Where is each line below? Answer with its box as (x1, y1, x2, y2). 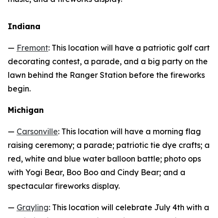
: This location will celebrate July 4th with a (49, 202, 209, 213)
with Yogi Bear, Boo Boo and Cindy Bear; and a (8, 167, 185, 178)
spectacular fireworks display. (8, 181, 120, 191)
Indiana (8, 21, 40, 32)
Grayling (17, 202, 49, 213)
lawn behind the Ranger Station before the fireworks (8, 70, 205, 80)
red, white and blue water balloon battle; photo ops (8, 154, 201, 164)
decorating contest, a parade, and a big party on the (8, 56, 208, 67)
